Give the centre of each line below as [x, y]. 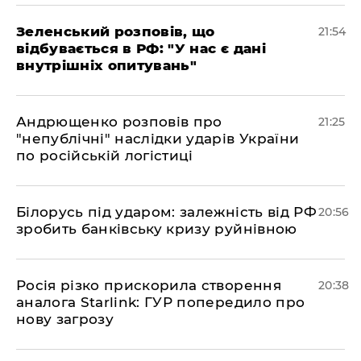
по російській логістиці [105, 156]
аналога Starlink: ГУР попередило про [161, 302]
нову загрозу [65, 319]
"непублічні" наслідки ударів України [158, 139]
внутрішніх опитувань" [107, 65]
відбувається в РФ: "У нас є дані [141, 48]
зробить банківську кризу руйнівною [157, 229]
